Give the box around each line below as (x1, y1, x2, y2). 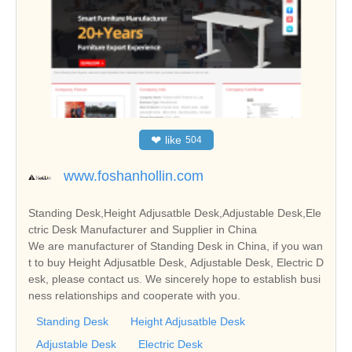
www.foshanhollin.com (64, 167, 203, 184)
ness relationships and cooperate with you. (28, 288, 240, 302)
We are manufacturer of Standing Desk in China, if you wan (28, 239, 323, 252)
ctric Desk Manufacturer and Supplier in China (28, 222, 257, 236)
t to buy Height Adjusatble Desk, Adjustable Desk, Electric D (28, 255, 324, 269)
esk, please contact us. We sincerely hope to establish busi (28, 272, 321, 285)
